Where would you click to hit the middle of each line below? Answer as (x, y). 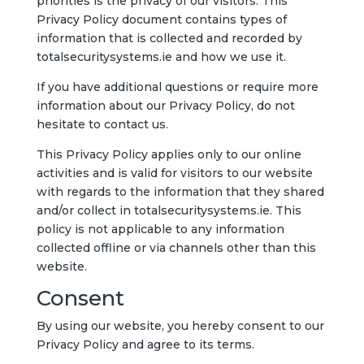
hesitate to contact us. (102, 124)
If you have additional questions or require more (177, 87)
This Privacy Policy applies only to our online (169, 154)
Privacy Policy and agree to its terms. (145, 344)
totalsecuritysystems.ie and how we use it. (161, 57)
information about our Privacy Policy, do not (165, 106)
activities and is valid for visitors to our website (174, 173)
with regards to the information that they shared (180, 192)
